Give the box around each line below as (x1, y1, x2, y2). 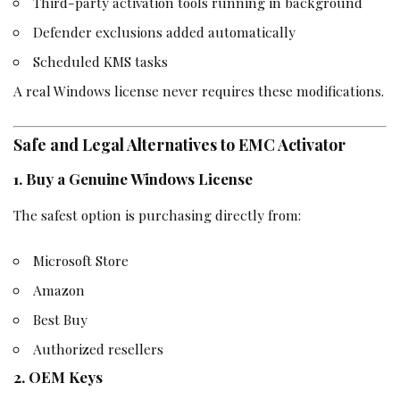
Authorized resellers (33, 339, 164, 359)
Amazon (33, 280, 86, 300)
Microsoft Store (33, 251, 129, 271)
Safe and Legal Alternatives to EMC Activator (13, 134, 346, 155)
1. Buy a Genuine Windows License (13, 169, 253, 189)
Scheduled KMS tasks (33, 52, 169, 71)
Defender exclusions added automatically (33, 22, 296, 42)
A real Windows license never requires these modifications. (13, 81, 384, 101)
